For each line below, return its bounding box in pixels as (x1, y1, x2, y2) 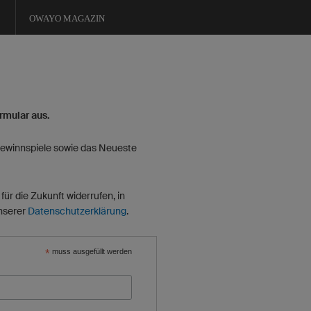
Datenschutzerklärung (28, 205, 126, 217)
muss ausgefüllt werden (50, 247, 133, 255)
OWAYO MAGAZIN (29, 13, 105, 24)
